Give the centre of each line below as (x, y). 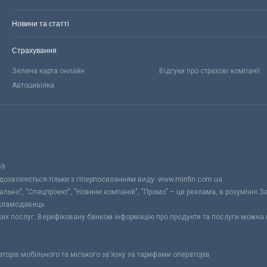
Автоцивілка (33, 85)
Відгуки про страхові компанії (210, 71)
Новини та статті (41, 24)
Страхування (34, 50)
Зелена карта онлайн (48, 71)
